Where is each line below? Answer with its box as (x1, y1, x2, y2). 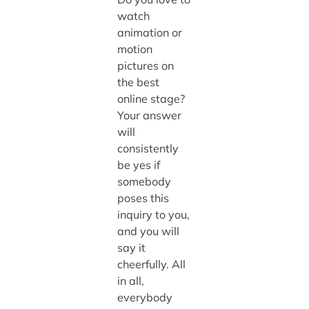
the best (117, 74, 159, 89)
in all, (117, 273, 144, 288)
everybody (117, 290, 172, 304)
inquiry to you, (117, 207, 190, 221)
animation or (117, 25, 182, 39)
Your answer (117, 108, 181, 122)
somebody (117, 174, 171, 188)
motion (117, 41, 152, 56)
